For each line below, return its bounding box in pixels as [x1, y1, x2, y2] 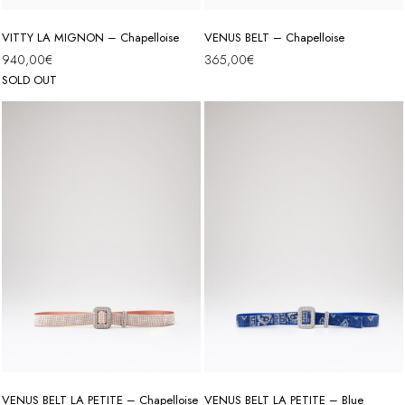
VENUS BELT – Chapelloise [204, 28, 344, 46]
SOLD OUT [2, 71, 57, 89]
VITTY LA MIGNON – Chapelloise [2, 28, 179, 46]
